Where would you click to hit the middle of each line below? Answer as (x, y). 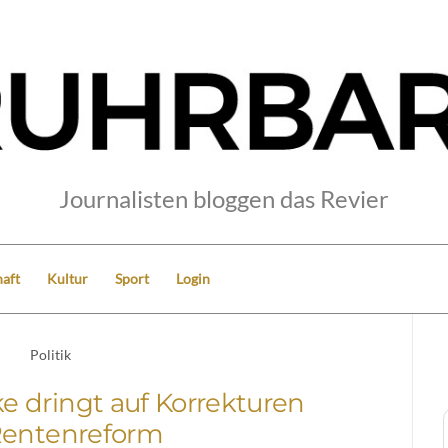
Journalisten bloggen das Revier (224, 198)
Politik (51, 354)
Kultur (67, 278)
